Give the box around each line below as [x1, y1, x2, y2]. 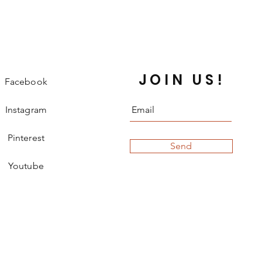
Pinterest [7, 132, 44, 143]
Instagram [5, 104, 47, 115]
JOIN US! [139, 70, 226, 89]
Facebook [4, 76, 47, 87]
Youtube [8, 160, 44, 171]
